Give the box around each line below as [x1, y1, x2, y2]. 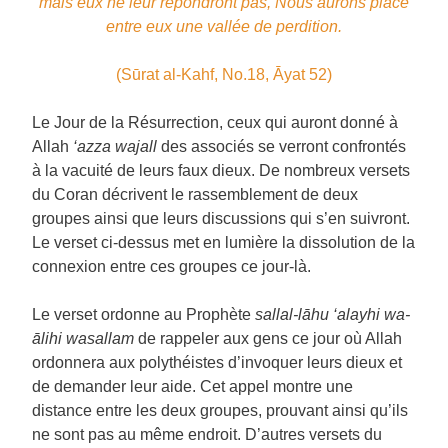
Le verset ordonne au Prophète [32, 306, 255, 323]
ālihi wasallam [32, 330, 134, 347]
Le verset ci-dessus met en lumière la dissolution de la [32, 234, 415, 251]
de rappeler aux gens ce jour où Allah [134, 330, 402, 347]
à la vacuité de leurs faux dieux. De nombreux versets [32, 162, 410, 179]
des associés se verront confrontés [157, 138, 406, 155]
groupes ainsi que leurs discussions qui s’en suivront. [32, 210, 410, 227]
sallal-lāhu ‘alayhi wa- [255, 306, 410, 323]
